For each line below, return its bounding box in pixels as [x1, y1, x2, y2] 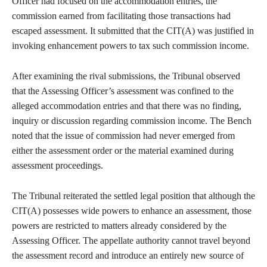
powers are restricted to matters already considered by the [12, 221, 226, 231]
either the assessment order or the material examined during [12, 145, 234, 156]
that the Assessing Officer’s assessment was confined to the [12, 86, 234, 97]
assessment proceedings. [12, 160, 105, 171]
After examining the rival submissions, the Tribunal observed [12, 71, 240, 82]
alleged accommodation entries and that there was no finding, [12, 101, 241, 111]
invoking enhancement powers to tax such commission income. [12, 41, 252, 51]
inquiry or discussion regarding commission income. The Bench [12, 116, 252, 126]
